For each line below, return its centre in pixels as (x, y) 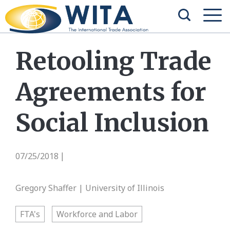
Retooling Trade (113, 61)
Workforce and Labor (97, 214)
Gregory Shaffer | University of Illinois (90, 188)
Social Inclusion (112, 123)
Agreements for (111, 92)
